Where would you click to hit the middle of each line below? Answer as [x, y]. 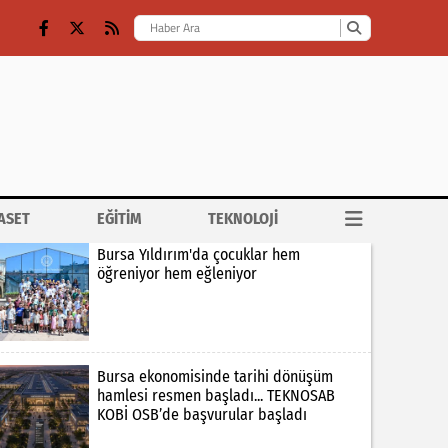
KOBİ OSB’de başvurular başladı [201, 415]
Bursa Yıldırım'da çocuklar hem [198, 254]
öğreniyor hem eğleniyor [176, 273]
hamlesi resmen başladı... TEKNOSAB [215, 396]
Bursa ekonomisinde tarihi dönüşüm [214, 377]
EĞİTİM [119, 218]
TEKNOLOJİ [243, 218]
